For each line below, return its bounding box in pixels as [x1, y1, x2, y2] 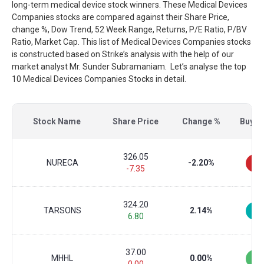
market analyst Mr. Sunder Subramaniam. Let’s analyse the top [12, 62, 246, 71]
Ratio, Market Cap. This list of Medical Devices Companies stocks [12, 37, 251, 47]
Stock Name [32, 117, 81, 126]
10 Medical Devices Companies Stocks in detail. [12, 74, 186, 84]
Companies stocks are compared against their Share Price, [12, 12, 229, 22]
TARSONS [43, 206, 81, 215]
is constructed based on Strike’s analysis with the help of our [12, 49, 234, 59]
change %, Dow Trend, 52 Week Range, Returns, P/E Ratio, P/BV [12, 25, 247, 34]
